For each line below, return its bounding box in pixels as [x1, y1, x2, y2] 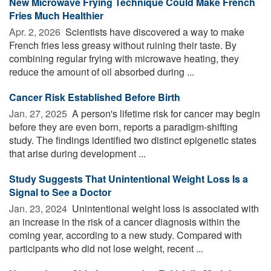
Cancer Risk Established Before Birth [9, 90, 180, 104]
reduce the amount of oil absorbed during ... [9, 64, 194, 79]
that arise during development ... [9, 146, 146, 160]
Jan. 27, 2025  [9, 106, 70, 120]
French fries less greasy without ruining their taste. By [9, 38, 237, 52]
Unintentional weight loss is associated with [70, 201, 259, 215]
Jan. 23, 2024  [9, 201, 70, 215]
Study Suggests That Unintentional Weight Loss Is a [9, 171, 248, 186]
